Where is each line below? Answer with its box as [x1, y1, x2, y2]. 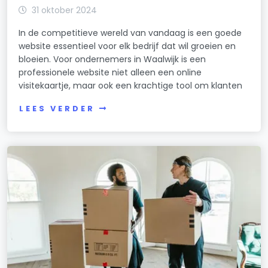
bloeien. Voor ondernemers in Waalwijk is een [19, 53, 206, 66]
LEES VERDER [19, 103, 95, 114]
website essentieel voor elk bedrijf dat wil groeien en [19, 40, 236, 53]
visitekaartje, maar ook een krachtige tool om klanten [19, 80, 243, 92]
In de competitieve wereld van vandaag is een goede [19, 27, 242, 39]
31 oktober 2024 [32, 4, 98, 17]
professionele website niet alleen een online [19, 66, 202, 79]
